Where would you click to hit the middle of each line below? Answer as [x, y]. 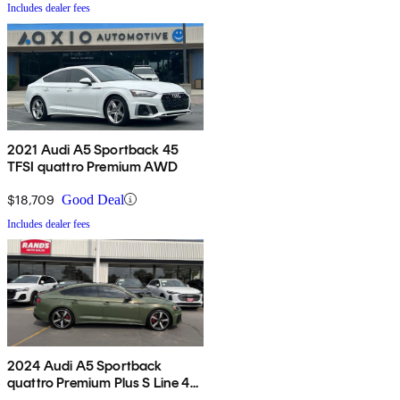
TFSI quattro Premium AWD [92, 166]
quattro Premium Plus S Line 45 [103, 382]
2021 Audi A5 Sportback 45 [93, 149]
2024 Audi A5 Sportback [85, 365]
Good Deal [93, 199]
